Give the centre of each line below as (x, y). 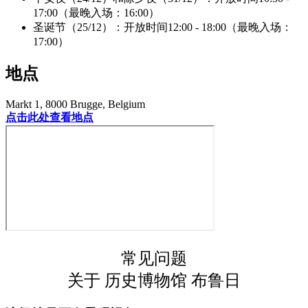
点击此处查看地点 (49, 118)
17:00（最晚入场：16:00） (96, 12)
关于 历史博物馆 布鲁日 (154, 281)
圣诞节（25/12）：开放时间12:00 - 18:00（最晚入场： (163, 27)
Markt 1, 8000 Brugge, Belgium (75, 104)
